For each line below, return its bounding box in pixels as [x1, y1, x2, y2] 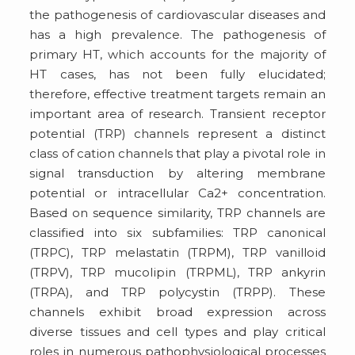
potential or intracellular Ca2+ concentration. [29, 185, 326, 200]
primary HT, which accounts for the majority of [29, 46, 326, 62]
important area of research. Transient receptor [29, 105, 326, 121]
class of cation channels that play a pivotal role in [29, 145, 326, 161]
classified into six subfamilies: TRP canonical [29, 224, 326, 240]
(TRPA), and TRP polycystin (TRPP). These [29, 284, 326, 300]
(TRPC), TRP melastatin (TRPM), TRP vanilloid [29, 244, 326, 260]
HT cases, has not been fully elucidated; [29, 66, 326, 82]
